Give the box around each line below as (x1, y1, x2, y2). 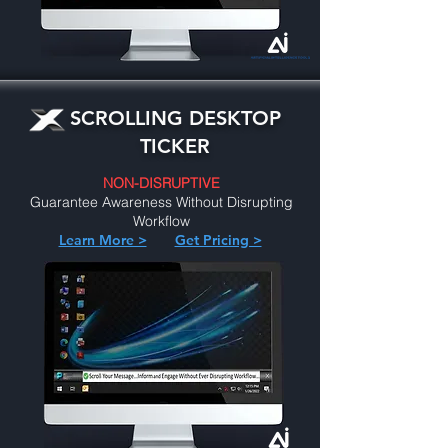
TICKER (140, 134, 210, 158)
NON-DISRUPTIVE (102, 174, 220, 192)
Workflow (132, 212, 190, 230)
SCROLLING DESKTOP (69, 106, 281, 130)
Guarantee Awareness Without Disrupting (29, 193, 293, 211)
